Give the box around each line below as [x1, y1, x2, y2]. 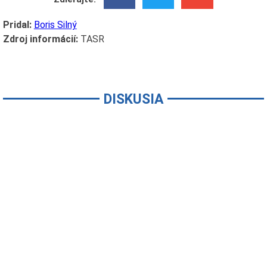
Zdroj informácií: [2, 33, 78, 45]
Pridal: [2, 19, 32, 31]
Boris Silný [33, 19, 77, 31]
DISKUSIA [104, 91, 163, 108]
